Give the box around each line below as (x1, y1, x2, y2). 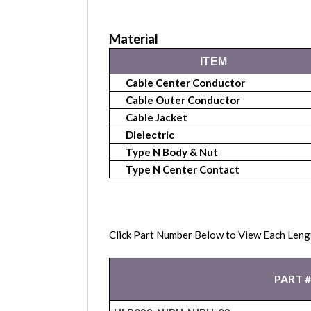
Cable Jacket (124, 111, 187, 124)
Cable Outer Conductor (124, 94, 240, 107)
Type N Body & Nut (124, 146, 218, 159)
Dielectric (124, 128, 174, 142)
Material (109, 31, 158, 47)
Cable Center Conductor (124, 76, 245, 90)
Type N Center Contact (124, 163, 239, 176)
